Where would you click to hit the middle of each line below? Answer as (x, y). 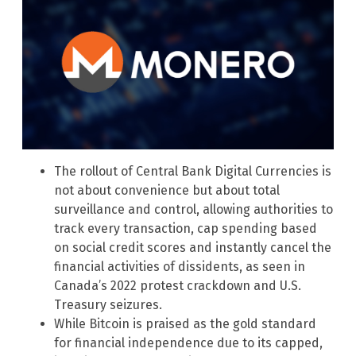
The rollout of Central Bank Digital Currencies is (193, 171)
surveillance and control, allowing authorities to (193, 209)
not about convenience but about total (167, 190)
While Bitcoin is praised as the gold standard (185, 323)
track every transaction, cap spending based (186, 228)
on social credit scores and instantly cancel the (193, 247)
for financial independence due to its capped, (188, 342)
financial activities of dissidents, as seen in (180, 266)
